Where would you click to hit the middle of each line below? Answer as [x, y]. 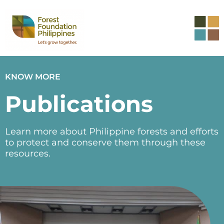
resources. [28, 154]
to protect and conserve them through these [105, 143]
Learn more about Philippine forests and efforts [112, 132]
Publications [79, 104]
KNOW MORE [33, 77]
